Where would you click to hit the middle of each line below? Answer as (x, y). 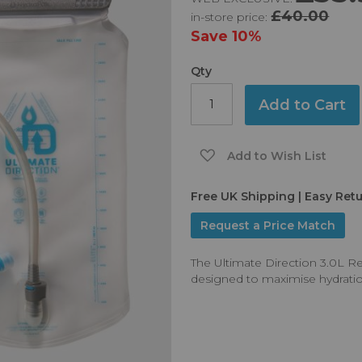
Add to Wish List (277, 156)
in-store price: (231, 17)
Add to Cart (303, 105)
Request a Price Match (268, 226)
